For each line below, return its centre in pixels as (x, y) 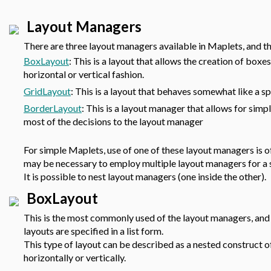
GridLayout (47, 91)
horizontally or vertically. (75, 257)
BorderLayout (53, 108)
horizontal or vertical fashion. (84, 74)
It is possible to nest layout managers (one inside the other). (147, 176)
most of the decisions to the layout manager (113, 121)
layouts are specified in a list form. (93, 231)
